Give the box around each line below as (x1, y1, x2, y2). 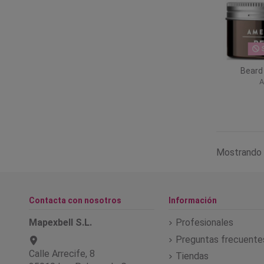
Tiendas (175, 250, 209, 262)
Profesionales (175, 217, 233, 229)
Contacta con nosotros (29, 195, 121, 205)
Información (168, 195, 217, 205)
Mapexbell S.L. (29, 217, 92, 229)
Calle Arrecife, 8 (29, 247, 95, 259)
